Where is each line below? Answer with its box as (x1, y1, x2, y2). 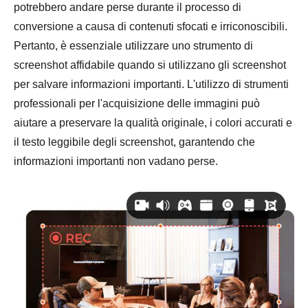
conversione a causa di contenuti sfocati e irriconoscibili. (14, 21, 287, 32)
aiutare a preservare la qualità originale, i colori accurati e (14, 117, 292, 129)
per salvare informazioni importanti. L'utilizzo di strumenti (14, 78, 289, 90)
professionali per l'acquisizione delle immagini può (14, 98, 260, 109)
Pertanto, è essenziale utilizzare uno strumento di (14, 40, 253, 52)
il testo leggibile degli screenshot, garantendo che (14, 136, 255, 148)
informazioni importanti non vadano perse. (14, 155, 218, 167)
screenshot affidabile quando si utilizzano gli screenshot (14, 59, 286, 71)
